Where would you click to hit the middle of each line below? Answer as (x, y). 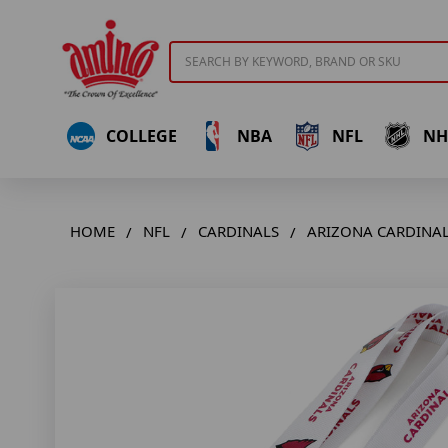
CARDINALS (238, 231)
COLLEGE (141, 135)
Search (192, 51)
